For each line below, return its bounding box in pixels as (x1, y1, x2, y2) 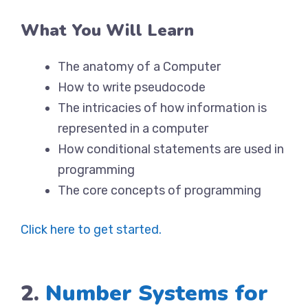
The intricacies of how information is (58, 100, 267, 115)
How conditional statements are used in (58, 142, 284, 157)
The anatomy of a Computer (58, 59, 221, 74)
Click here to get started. (21, 222, 162, 237)
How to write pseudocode (58, 80, 206, 95)
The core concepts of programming (58, 183, 261, 198)
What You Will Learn (21, 19, 194, 41)
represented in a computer (58, 121, 208, 136)
